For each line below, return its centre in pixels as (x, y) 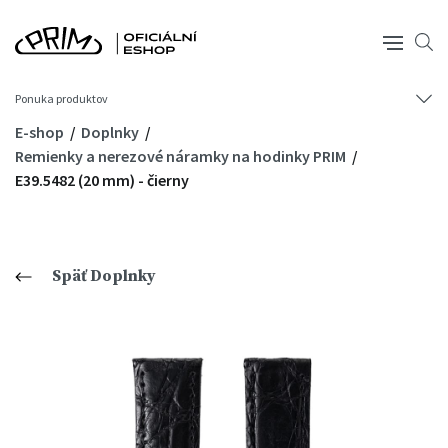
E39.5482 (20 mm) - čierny (102, 180)
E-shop (41, 132)
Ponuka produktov (61, 98)
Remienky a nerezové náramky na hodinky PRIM (182, 156)
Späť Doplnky (104, 276)
